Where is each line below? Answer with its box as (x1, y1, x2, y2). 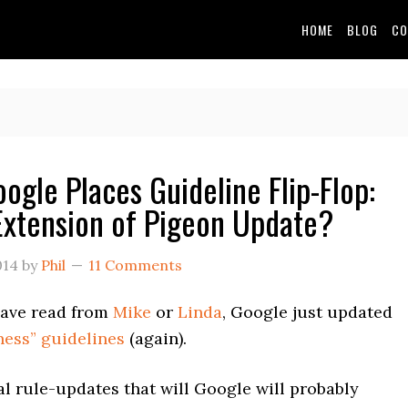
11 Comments (88, 256, 182, 274)
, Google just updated (222, 301, 393, 322)
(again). (125, 328, 187, 349)
